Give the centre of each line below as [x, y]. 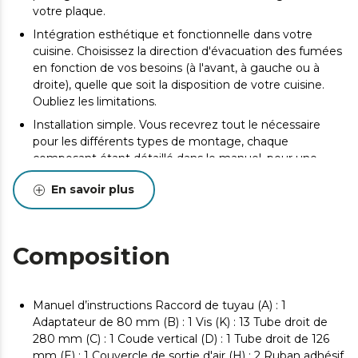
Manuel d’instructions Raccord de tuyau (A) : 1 [159, 306]
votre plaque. [69, 12]
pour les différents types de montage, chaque [161, 142]
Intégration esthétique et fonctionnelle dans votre [173, 35]
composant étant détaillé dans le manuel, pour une [175, 159]
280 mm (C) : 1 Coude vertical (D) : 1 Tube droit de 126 [181, 339]
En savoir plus [93, 190]
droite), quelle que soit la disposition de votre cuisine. [179, 85]
